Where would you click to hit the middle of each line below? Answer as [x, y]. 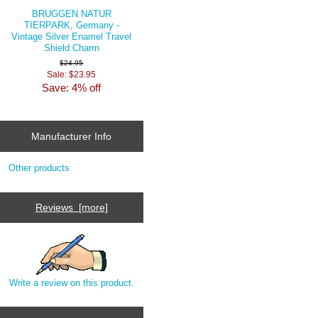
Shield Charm [71, 48]
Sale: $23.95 [72, 74]
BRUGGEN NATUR [71, 13]
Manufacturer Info [72, 136]
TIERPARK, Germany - [71, 25]
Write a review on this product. [71, 283]
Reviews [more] [71, 208]
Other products [39, 168]
